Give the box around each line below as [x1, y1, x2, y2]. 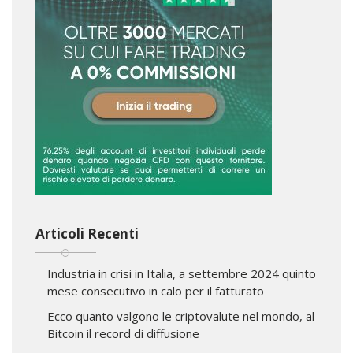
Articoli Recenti [35, 224, 139, 243]
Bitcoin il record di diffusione [47, 325, 199, 341]
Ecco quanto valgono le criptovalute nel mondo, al [47, 307, 314, 324]
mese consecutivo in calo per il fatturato [47, 282, 264, 299]
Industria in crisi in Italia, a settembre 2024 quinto [47, 265, 316, 281]
